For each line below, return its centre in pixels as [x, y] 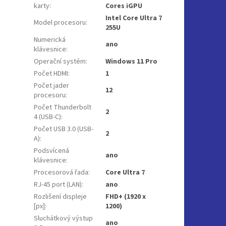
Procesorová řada [61, 172]
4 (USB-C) [48, 117]
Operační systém [60, 61]
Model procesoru [60, 22]
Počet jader [52, 86]
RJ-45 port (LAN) [58, 184]
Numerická [50, 40]
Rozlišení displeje [61, 196]
